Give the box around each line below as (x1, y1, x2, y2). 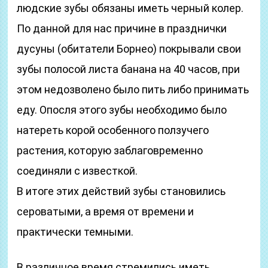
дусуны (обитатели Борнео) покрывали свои (17, 42, 242, 55)
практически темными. (17, 226, 134, 238)
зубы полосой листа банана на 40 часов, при (17, 63, 240, 75)
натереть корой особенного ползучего (17, 124, 209, 136)
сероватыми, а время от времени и (17, 205, 194, 218)
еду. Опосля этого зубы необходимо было (17, 103, 227, 116)
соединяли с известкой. (17, 165, 138, 177)
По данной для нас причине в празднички (17, 22, 227, 35)
